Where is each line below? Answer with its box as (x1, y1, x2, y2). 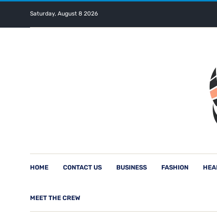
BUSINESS (116, 164, 147, 171)
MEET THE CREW (30, 194, 80, 201)
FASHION (161, 164, 188, 171)
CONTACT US (63, 164, 102, 171)
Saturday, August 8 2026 (30, 10, 98, 17)
